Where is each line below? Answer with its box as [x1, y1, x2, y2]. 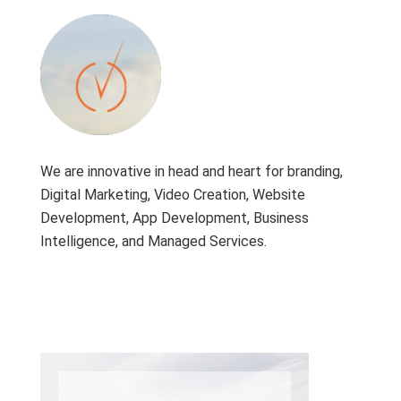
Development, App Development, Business [40, 209, 309, 226]
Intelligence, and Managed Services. [40, 232, 267, 250]
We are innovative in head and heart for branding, [40, 162, 343, 180]
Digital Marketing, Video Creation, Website [40, 185, 305, 203]
